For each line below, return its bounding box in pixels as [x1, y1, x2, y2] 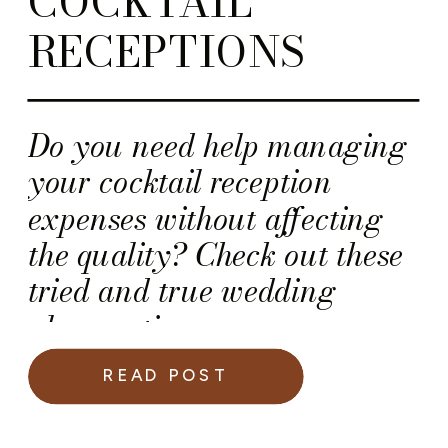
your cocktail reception [28, 158, 332, 206]
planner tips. [28, 303, 195, 352]
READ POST [103, 365, 229, 385]
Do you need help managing [28, 121, 408, 170]
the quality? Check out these [28, 230, 404, 279]
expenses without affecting [28, 194, 384, 243]
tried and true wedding [28, 267, 337, 315]
